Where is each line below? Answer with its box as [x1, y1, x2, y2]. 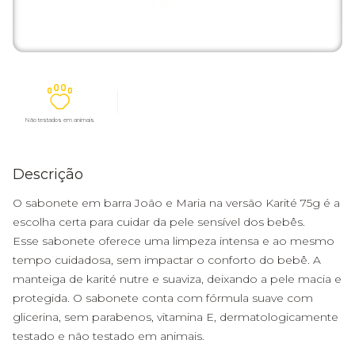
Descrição [13, 166, 83, 183]
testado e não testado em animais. [13, 329, 204, 343]
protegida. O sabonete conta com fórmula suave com [13, 291, 313, 305]
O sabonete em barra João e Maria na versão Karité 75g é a [13, 196, 340, 210]
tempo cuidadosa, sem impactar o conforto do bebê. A [13, 253, 321, 267]
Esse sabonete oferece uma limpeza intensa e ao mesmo [13, 234, 334, 248]
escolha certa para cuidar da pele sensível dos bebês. [13, 215, 305, 229]
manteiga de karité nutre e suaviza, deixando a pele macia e [13, 272, 342, 286]
